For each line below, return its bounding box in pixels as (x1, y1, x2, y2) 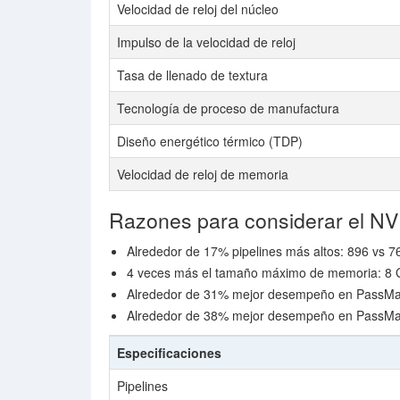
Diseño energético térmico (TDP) (117, 132, 303, 150)
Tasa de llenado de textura (117, 66, 268, 84)
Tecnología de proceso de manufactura (117, 99, 339, 117)
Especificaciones (117, 344, 221, 362)
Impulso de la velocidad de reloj (117, 33, 296, 51)
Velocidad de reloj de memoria (117, 165, 288, 183)
